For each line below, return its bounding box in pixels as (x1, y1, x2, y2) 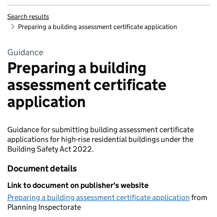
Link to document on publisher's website (7, 181, 149, 190)
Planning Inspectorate (7, 202, 81, 212)
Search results (7, 12, 49, 21)
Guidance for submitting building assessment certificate (7, 125, 194, 134)
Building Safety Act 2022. (7, 144, 94, 154)
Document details (7, 163, 77, 174)
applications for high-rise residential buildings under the (7, 135, 193, 144)
